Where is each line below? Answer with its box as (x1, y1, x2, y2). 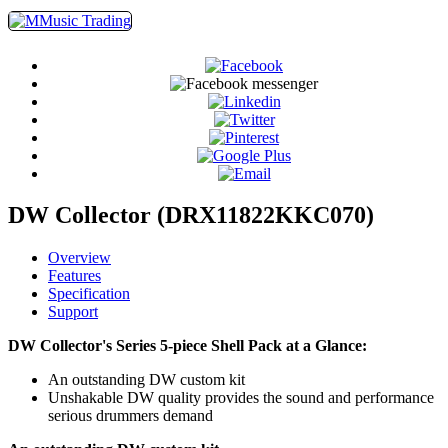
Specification (48, 285, 130, 303)
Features (48, 267, 101, 285)
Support (48, 303, 98, 321)
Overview (48, 249, 111, 267)
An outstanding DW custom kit (48, 371, 245, 389)
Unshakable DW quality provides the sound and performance (48, 389, 434, 407)
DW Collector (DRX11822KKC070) (8, 202, 374, 229)
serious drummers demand (48, 407, 213, 425)
